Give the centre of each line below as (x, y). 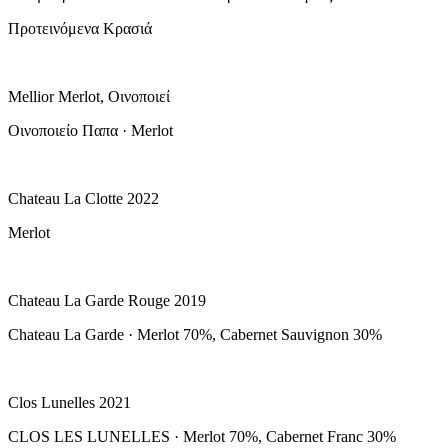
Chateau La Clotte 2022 (83, 198)
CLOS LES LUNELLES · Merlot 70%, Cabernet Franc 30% (202, 436)
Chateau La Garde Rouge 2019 (107, 300)
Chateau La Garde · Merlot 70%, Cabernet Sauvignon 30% (195, 334)
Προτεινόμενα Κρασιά (80, 28)
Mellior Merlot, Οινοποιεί (89, 96)
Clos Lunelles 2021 (69, 402)
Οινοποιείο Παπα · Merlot (90, 130)
